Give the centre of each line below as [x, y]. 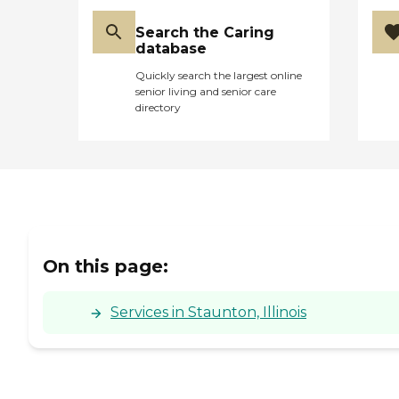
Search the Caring [205, 33]
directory [158, 108]
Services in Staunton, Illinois [208, 312]
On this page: [106, 266]
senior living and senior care [206, 92]
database [171, 49]
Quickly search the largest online [219, 76]
